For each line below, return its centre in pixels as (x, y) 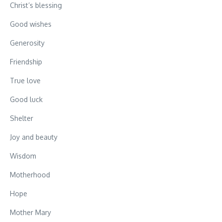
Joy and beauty (34, 137)
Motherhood (30, 175)
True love (25, 81)
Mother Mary (30, 213)
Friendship (26, 62)
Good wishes (31, 24)
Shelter (22, 118)
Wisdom (23, 156)
